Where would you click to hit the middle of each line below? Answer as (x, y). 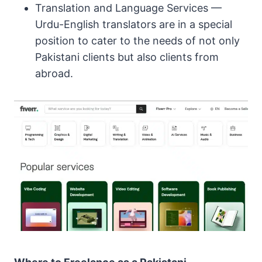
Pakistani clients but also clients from (127, 57)
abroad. (54, 74)
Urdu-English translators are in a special (134, 25)
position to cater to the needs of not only (137, 41)
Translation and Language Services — (128, 8)
